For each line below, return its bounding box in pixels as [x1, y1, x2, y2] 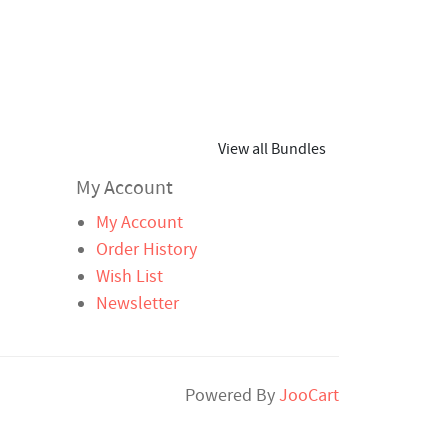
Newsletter [95, 292, 179, 316]
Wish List [95, 265, 163, 289]
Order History [95, 238, 197, 262]
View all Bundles [218, 139, 326, 160]
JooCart [279, 384, 339, 408]
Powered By [185, 384, 279, 408]
